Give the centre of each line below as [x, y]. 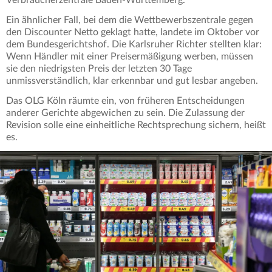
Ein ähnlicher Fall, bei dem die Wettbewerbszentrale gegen [130, 20]
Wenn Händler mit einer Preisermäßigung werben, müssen [130, 57]
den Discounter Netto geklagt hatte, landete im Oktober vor [133, 32]
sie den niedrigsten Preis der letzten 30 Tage [99, 69]
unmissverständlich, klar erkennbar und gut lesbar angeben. [133, 81]
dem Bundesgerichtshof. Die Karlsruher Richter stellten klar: [134, 45]
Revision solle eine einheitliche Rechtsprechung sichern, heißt [136, 125]
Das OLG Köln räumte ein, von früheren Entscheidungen [125, 101]
